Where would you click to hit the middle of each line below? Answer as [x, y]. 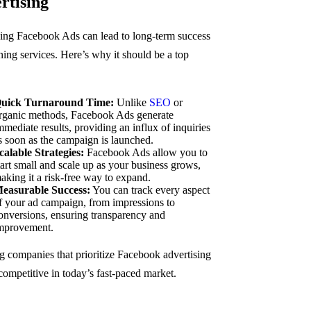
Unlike [131, 102]
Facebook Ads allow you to [145, 152]
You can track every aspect [150, 190]
